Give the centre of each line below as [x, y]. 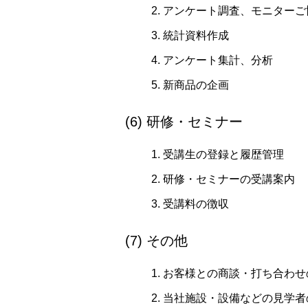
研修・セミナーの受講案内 [229, 179]
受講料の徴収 [196, 203]
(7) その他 [156, 240]
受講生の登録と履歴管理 [223, 154]
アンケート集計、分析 [218, 60]
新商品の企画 [196, 85]
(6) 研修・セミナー [184, 121]
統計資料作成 [196, 35]
